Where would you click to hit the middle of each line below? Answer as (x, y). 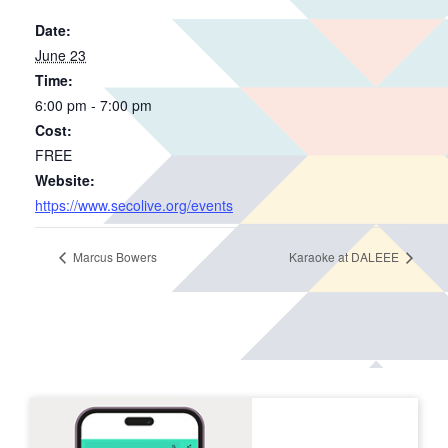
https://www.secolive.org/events (134, 205)
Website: (65, 180)
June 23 (60, 55)
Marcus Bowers (113, 257)
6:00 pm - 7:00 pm (93, 105)
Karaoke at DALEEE (345, 257)
